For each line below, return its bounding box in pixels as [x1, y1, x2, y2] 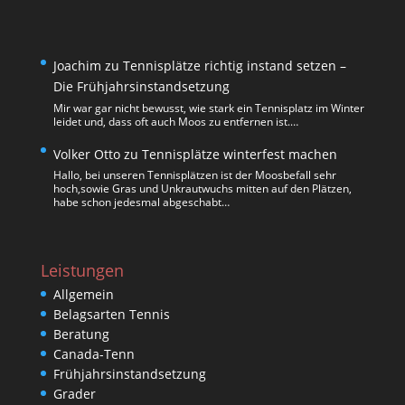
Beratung [52, 325, 109, 343]
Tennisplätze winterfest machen [141, 145, 337, 163]
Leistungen [40, 259, 124, 281]
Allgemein [52, 285, 114, 303]
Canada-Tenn [52, 344, 135, 363]
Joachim [52, 57, 101, 75]
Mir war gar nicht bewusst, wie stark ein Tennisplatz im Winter [52, 99, 364, 116]
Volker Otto [52, 145, 120, 163]
